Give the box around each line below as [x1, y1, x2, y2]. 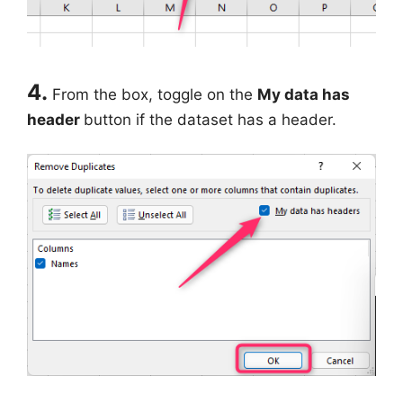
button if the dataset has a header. [84, 110, 336, 129]
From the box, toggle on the [52, 85, 257, 103]
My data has [257, 85, 350, 103]
